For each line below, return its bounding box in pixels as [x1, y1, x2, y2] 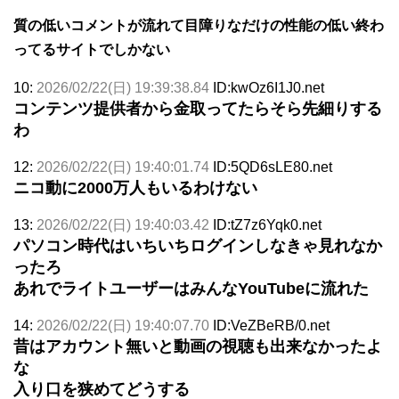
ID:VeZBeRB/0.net [213, 317, 330, 333]
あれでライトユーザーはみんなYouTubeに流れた [13, 279, 369, 297]
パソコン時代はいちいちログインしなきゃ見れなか [13, 236, 382, 255]
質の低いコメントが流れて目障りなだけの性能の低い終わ [13, 17, 384, 33]
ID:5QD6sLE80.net [213, 159, 332, 175]
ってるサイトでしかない [13, 41, 170, 57]
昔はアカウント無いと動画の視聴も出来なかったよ [13, 337, 382, 355]
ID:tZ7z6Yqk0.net [213, 216, 322, 232]
